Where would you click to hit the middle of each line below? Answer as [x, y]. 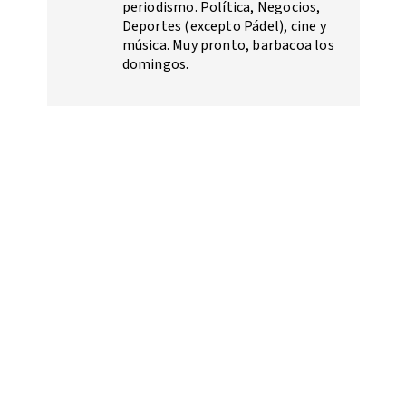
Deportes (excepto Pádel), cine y [224, 26]
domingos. [155, 64]
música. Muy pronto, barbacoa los [228, 45]
